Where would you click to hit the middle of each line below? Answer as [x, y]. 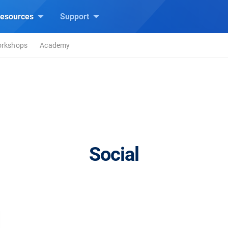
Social [114, 154]
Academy [55, 45]
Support [76, 17]
